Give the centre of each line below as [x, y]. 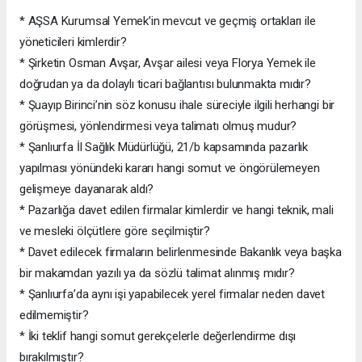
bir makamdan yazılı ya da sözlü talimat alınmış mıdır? [157, 273]
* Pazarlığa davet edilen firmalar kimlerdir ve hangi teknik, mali [177, 210]
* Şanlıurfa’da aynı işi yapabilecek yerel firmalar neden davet [173, 294]
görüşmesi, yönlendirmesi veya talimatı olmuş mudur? [158, 126]
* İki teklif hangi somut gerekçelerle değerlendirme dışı [158, 336]
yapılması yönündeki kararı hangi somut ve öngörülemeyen [170, 168]
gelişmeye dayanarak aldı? [87, 189]
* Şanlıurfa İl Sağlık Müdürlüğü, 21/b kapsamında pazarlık [164, 147]
